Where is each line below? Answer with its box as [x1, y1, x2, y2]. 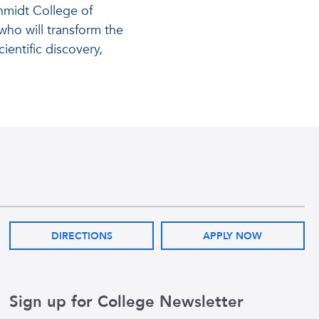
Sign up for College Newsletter [9, 291, 244, 313]
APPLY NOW [203, 229, 263, 243]
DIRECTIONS [51, 229, 113, 243]
